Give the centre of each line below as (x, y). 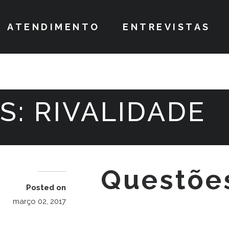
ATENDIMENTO (54, 27)
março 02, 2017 (40, 201)
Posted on (46, 187)
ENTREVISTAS (167, 27)
